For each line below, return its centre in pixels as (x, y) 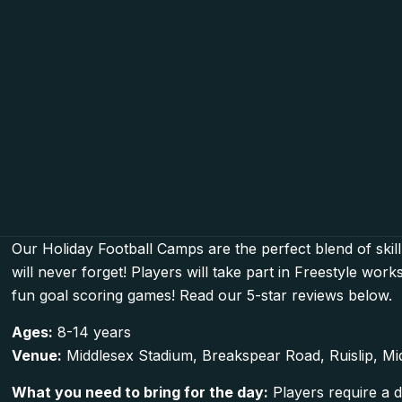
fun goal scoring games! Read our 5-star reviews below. (202, 296)
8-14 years (92, 332)
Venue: (37, 356)
